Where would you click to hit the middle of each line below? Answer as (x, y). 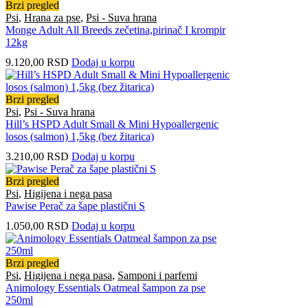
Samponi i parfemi (157, 276)
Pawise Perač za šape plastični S (75, 206)
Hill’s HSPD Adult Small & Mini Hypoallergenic (112, 124)
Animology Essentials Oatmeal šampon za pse (106, 288)
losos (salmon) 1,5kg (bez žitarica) (80, 136)
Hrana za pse (52, 17)
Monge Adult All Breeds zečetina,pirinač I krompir (115, 30)
